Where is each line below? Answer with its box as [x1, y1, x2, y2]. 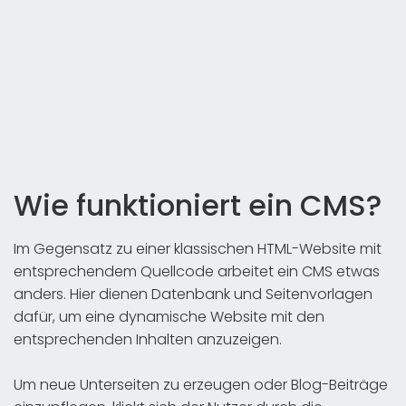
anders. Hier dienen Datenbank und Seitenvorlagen [14, 283, 372, 304]
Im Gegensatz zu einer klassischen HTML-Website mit [14, 237, 382, 259]
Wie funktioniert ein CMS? [14, 184, 382, 226]
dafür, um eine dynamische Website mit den [14, 305, 324, 327]
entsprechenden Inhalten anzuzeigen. [14, 328, 282, 350]
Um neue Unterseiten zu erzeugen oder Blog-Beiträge [14, 373, 388, 395]
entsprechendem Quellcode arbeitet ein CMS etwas [14, 260, 380, 282]
